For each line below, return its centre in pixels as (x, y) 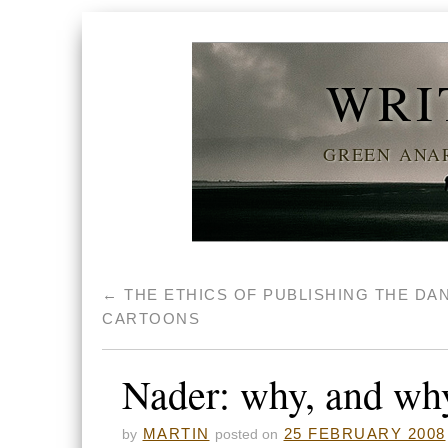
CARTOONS (151, 318)
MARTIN (176, 433)
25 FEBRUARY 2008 (364, 433)
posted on (246, 434)
